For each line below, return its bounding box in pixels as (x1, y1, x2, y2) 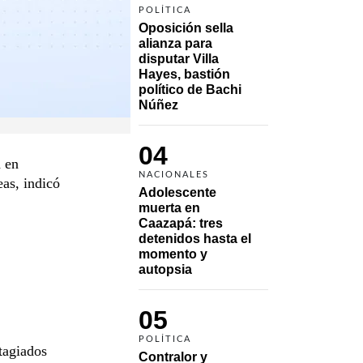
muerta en (139, 200, 200, 215)
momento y (139, 246, 207, 261)
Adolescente (139, 185, 216, 199)
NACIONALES (139, 169, 209, 179)
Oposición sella (139, 20, 233, 35)
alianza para (139, 36, 212, 50)
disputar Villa (139, 51, 219, 66)
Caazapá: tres (139, 216, 223, 230)
